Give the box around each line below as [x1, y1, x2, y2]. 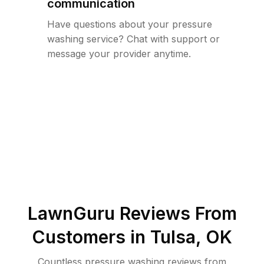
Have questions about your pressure [47, 18, 212, 30]
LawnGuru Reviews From [27, 203, 237, 224]
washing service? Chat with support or [47, 33, 220, 45]
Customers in [32, 226, 150, 247]
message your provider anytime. [47, 48, 191, 60]
